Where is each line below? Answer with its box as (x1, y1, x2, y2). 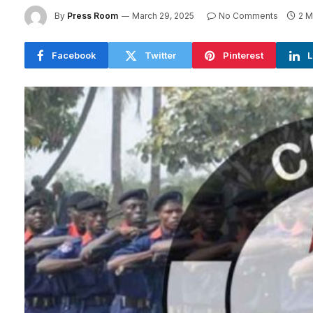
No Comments (219, 10, 278, 22)
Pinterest (223, 49, 264, 61)
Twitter (144, 49, 176, 61)
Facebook (51, 49, 96, 61)
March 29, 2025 (132, 10, 194, 22)
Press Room (67, 10, 118, 22)
